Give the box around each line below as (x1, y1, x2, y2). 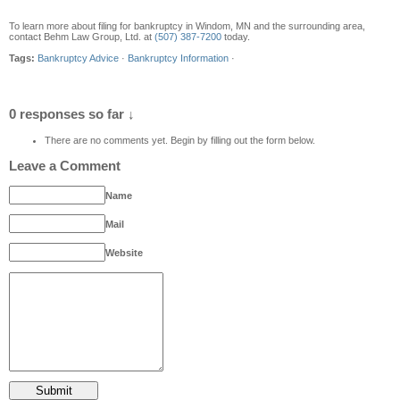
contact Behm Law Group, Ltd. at (9, 31, 154, 43)
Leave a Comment (9, 158, 121, 173)
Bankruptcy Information (128, 52, 229, 63)
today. (221, 31, 250, 43)
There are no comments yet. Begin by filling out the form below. (45, 134, 315, 146)
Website (105, 247, 143, 259)
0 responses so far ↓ (9, 107, 135, 122)
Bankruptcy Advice (37, 52, 119, 63)
